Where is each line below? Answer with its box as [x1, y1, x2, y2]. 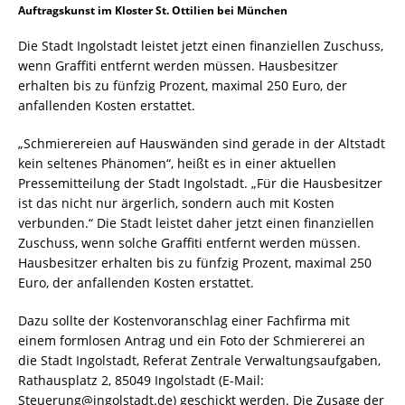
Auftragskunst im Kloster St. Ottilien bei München [18, 2, 287, 18]
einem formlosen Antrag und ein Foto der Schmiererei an [18, 331, 365, 349]
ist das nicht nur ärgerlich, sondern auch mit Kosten [18, 193, 334, 212]
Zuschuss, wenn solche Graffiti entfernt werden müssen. [18, 233, 361, 251]
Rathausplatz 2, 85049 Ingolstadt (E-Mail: [18, 371, 264, 389]
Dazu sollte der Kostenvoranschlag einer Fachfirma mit [18, 311, 350, 329]
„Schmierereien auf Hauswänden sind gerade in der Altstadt [18, 134, 385, 152]
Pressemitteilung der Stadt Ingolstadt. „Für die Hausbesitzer [18, 174, 382, 192]
